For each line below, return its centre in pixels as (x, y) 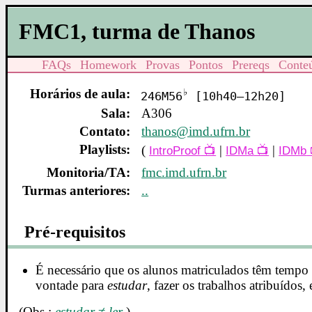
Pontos (206, 64)
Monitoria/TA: (89, 173)
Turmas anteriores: (77, 191)
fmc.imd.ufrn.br (184, 173)
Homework (109, 64)
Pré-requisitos (75, 232)
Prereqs (251, 64)
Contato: (105, 132)
